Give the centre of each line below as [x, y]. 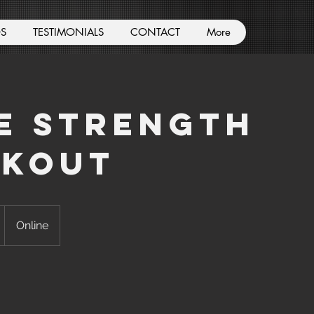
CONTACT [155, 32]
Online [32, 225]
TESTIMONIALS [68, 32]
